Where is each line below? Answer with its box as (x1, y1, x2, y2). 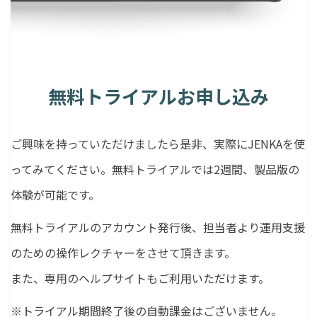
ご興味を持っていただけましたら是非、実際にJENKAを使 (11, 134, 305, 152)
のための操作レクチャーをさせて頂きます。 (11, 243, 236, 261)
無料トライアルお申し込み (48, 82, 269, 109)
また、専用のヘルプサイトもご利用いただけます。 (11, 269, 270, 287)
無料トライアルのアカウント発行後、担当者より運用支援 (11, 218, 305, 236)
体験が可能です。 (11, 185, 100, 203)
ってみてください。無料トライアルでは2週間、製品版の (11, 160, 299, 178)
